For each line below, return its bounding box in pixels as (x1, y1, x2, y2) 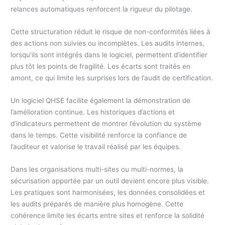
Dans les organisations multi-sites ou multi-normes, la (11, 165, 184, 174)
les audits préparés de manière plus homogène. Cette (11, 200, 184, 208)
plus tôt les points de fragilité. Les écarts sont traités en (11, 62, 191, 71)
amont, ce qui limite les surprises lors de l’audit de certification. (11, 74, 213, 82)
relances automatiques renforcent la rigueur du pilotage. (11, 5, 193, 14)
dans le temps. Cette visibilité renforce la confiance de (11, 131, 187, 140)
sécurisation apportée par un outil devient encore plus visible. (11, 177, 209, 185)
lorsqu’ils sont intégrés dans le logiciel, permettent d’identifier (11, 51, 208, 59)
